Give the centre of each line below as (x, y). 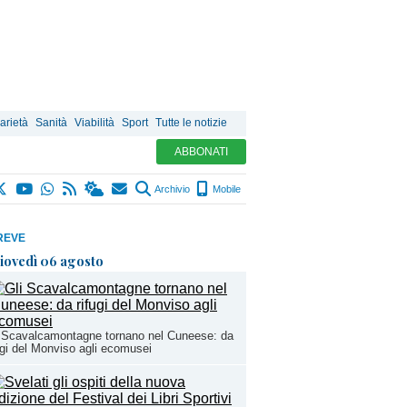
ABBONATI (201, 152)
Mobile (225, 189)
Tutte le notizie (191, 123)
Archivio (171, 189)
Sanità (51, 123)
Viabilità (94, 123)
